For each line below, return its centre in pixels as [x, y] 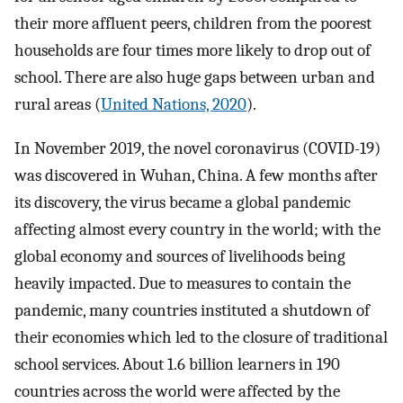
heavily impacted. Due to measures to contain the [183, 283]
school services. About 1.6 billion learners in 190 [177, 364]
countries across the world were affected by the [177, 391]
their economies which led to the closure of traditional [201, 337]
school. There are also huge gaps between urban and [195, 78]
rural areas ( [58, 105]
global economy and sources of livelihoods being [180, 256]
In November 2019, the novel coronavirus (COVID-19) [197, 148]
